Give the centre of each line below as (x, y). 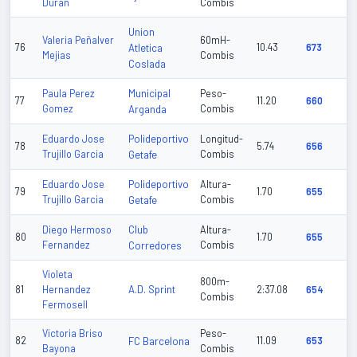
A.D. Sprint (152, 290)
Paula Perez (69, 94)
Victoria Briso (73, 333)
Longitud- (222, 139)
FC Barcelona (159, 341)
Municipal (149, 94)
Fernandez (66, 245)
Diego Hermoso (77, 230)
